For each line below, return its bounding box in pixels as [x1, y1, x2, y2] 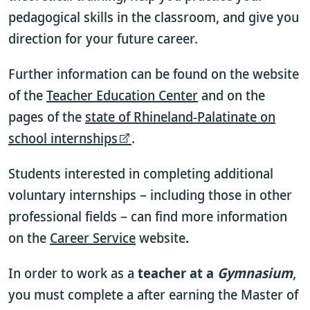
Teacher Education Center [46, 86, 198, 104]
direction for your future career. [8, 29, 198, 48]
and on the [198, 86, 265, 104]
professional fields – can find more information [8, 207, 287, 226]
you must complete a [8, 285, 137, 304]
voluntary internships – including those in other [8, 185, 292, 204]
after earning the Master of [137, 285, 298, 304]
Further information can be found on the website [8, 64, 299, 83]
